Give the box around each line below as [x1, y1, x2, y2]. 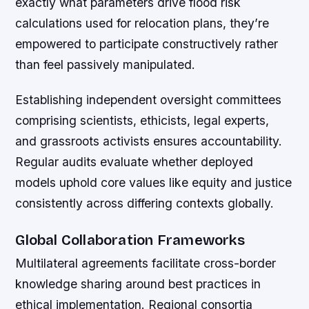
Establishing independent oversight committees [15, 92, 282, 108]
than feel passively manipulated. [15, 57, 196, 72]
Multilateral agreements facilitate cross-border [15, 256, 277, 271]
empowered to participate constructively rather [15, 36, 279, 51]
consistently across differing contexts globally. [15, 196, 275, 211]
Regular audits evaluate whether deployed [15, 154, 254, 170]
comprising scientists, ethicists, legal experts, [15, 113, 270, 128]
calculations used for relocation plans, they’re [15, 15, 270, 30]
